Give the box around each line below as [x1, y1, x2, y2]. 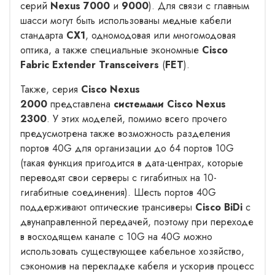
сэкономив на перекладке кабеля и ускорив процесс [20, 258, 254, 273]
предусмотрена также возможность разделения [20, 126, 230, 141]
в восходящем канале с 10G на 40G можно [20, 229, 212, 244]
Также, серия [20, 82, 81, 96]
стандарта [20, 28, 66, 42]
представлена [47, 96, 114, 111]
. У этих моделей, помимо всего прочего [47, 111, 227, 126]
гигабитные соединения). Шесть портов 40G [20, 185, 216, 199]
